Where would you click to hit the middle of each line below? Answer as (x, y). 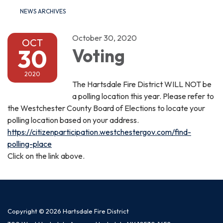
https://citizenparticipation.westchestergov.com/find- (99, 132)
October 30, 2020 (105, 38)
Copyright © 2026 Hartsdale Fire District (68, 211)
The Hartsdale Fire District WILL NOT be (142, 84)
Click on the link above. (46, 156)
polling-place (30, 144)
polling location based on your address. (73, 120)
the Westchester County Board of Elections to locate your (106, 108)
